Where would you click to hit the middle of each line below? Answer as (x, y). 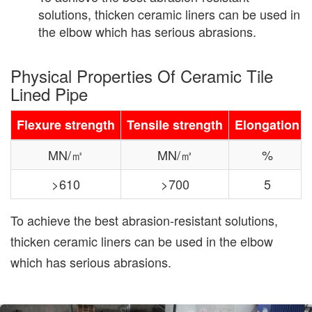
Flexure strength (66, 124)
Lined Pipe (49, 93)
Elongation (267, 124)
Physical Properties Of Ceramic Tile (142, 75)
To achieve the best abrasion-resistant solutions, (144, 220)
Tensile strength (175, 124)
